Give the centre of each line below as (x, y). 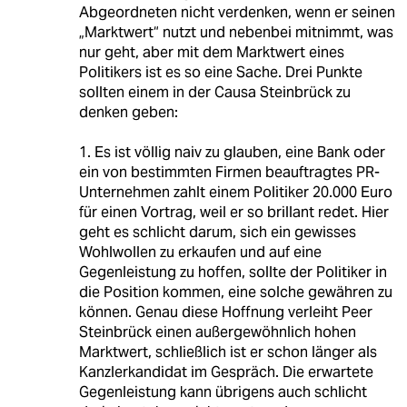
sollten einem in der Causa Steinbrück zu (214, 92)
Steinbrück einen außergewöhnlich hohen (217, 332)
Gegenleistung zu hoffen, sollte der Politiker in (233, 272)
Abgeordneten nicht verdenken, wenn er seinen (237, 12)
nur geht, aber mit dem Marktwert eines (211, 52)
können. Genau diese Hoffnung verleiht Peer (225, 312)
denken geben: (128, 112)
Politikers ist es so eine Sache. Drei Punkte (220, 72)
